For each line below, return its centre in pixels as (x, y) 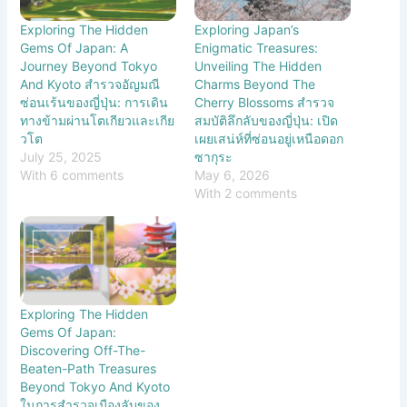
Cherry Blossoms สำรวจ (264, 103)
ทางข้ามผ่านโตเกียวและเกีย (98, 121)
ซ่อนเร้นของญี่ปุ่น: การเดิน (94, 103)
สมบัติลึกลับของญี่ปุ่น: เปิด (266, 121)
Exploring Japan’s (247, 30)
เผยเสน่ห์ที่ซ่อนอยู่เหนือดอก (269, 139)
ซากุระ (213, 157)
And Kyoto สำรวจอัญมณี (90, 84)
